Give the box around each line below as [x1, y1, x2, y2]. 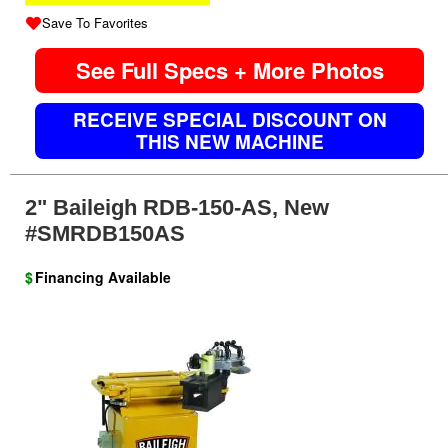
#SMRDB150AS [25, 221, 185, 247]
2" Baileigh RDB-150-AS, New [25, 195, 329, 221]
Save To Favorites [42, 12, 148, 32]
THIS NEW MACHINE [135, 128, 324, 156]
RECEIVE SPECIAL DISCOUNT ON [72, 106, 387, 134]
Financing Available [35, 267, 171, 288]
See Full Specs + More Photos [75, 54, 384, 87]
